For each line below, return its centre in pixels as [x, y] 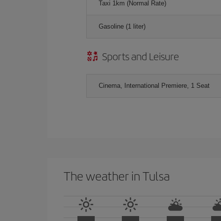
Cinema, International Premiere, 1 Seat [154, 85]
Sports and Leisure [141, 56]
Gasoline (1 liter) [122, 26]
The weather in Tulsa [117, 175]
